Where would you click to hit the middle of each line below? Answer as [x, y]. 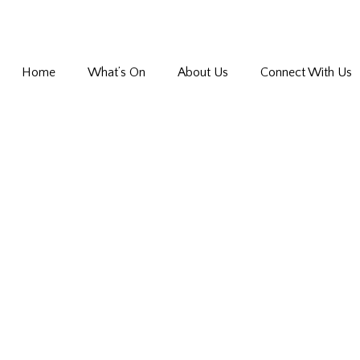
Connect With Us [306, 72]
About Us [203, 72]
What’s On [117, 72]
